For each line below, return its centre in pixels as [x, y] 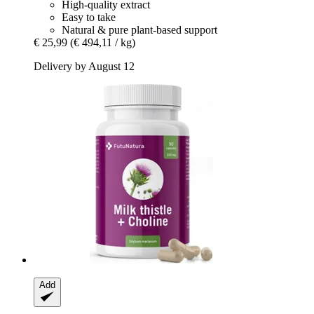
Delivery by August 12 [84, 66]
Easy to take [89, 17]
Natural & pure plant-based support [139, 29]
